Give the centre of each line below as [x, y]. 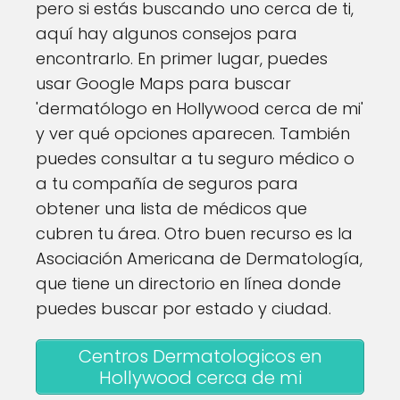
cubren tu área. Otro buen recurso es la [194, 233]
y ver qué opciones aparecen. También [193, 133]
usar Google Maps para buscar [163, 83]
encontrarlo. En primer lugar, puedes [182, 58]
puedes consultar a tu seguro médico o [195, 158]
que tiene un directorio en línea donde [188, 283]
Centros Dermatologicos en [200, 356]
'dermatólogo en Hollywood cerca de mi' [200, 108]
